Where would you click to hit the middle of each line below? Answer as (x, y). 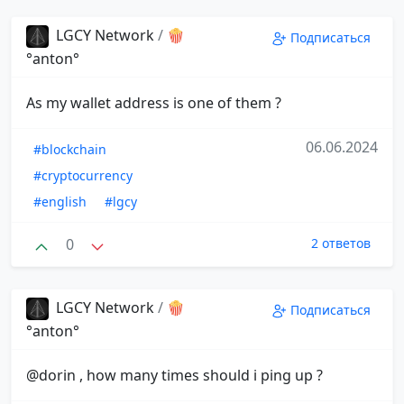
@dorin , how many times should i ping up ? (174, 376)
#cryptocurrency (83, 175)
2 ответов (341, 243)
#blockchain (70, 149)
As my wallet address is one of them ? (154, 102)
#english (60, 201)
